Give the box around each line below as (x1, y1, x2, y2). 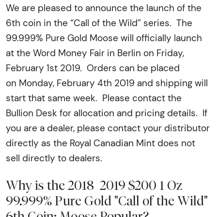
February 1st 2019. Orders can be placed (6, 62, 180, 74)
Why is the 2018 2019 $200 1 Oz (6, 177, 183, 193)
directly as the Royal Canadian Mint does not (6, 137, 195, 149)
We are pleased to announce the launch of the (6, 2, 201, 14)
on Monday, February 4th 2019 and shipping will (6, 77, 208, 89)
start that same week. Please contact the (6, 92, 182, 104)
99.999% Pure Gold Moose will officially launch (6, 32, 202, 44)
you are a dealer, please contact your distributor (6, 122, 210, 134)
